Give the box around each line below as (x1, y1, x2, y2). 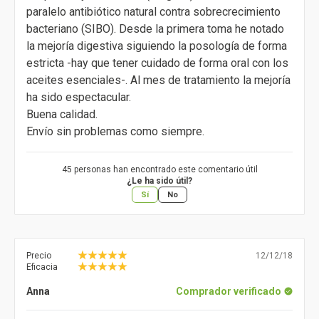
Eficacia (26, 262, 58, 273)
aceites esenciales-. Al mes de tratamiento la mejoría (26, 73, 291, 88)
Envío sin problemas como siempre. (26, 125, 204, 139)
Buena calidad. (26, 108, 98, 122)
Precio (26, 251, 51, 261)
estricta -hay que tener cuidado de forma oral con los (26, 56, 288, 70)
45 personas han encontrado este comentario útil (61, 164, 258, 175)
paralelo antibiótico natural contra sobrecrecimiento (26, 5, 281, 19)
